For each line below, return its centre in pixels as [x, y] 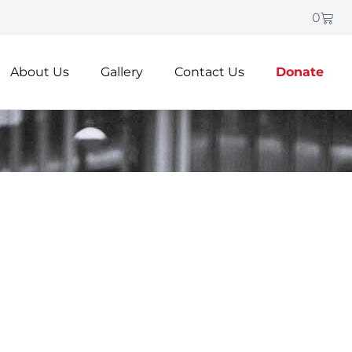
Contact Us [209, 72]
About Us [40, 72]
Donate [300, 72]
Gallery [122, 72]
